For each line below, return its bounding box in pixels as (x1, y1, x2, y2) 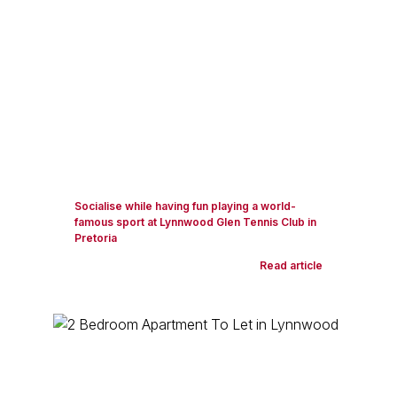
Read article (260, 259, 323, 272)
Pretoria (74, 231, 117, 245)
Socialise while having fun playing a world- (74, 199, 296, 213)
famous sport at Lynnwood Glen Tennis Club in (74, 215, 316, 229)
